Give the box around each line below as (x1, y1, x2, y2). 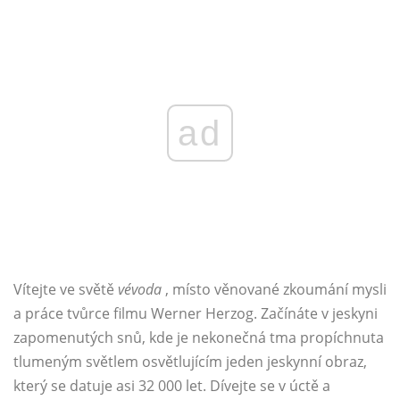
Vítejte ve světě (13, 279, 118, 300)
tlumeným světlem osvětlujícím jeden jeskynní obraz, (13, 352, 367, 372)
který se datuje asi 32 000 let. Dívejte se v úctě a (13, 376, 330, 396)
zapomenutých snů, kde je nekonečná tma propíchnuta (13, 328, 384, 348)
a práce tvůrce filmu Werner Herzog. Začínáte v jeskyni (13, 304, 378, 324)
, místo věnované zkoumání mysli (162, 279, 387, 300)
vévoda (118, 279, 162, 300)
